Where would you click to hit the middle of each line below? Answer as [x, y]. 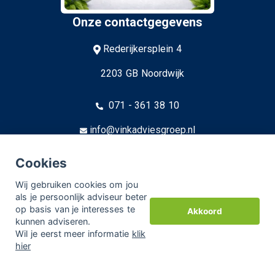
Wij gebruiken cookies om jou [77, 184]
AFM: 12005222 [142, 179]
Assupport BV [86, 214]
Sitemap [26, 238]
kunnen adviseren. [53, 221]
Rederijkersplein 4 [142, 49]
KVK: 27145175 [142, 154]
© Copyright [34, 214]
